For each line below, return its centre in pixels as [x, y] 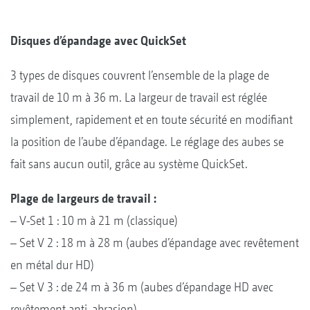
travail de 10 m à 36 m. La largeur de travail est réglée [139, 98]
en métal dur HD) [52, 265]
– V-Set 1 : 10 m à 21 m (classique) [94, 221]
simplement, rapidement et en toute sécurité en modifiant [152, 120]
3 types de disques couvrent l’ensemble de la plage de [140, 75]
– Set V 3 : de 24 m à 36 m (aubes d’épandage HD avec [142, 287]
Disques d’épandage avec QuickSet [98, 41]
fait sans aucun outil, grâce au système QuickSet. [129, 164]
